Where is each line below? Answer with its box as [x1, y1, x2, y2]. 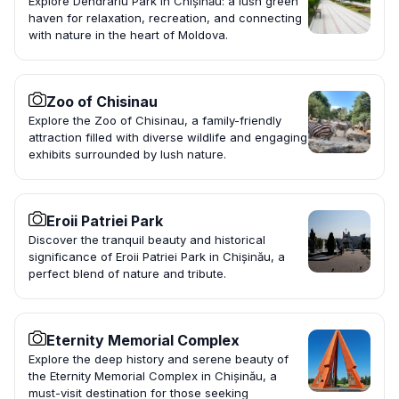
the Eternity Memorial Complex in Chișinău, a [28, 369, 277, 384]
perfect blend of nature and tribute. [28, 266, 226, 281]
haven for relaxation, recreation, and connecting [28, 11, 302, 26]
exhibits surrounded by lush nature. [28, 147, 226, 162]
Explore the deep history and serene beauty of [28, 352, 289, 367]
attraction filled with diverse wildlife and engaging [28, 130, 307, 145]
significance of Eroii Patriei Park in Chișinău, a [28, 249, 285, 265]
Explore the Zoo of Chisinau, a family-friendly [28, 113, 281, 128]
